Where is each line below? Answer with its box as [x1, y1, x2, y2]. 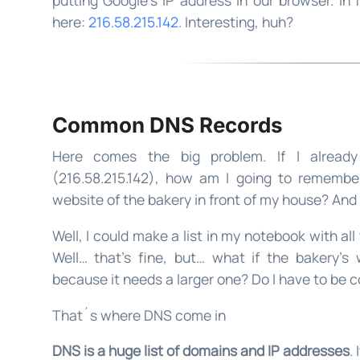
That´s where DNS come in [51, 305, 226, 325]
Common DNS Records [51, 112, 283, 138]
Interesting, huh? [181, 11, 293, 31]
